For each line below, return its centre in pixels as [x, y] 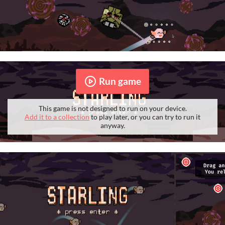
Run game [120, 81]
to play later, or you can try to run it [145, 117]
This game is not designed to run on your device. [113, 108]
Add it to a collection [57, 117]
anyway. [113, 125]
